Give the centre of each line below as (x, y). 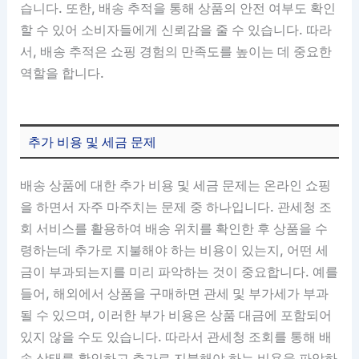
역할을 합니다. (63, 73)
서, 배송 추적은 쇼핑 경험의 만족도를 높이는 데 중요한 (176, 51)
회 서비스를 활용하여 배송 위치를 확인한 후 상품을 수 (174, 229)
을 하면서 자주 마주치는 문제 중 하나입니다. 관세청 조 (176, 207)
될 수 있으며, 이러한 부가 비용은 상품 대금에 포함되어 (176, 315)
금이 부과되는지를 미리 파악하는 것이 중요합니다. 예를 (179, 272)
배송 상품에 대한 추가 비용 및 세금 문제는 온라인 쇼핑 (176, 186)
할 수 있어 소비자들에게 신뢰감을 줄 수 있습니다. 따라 (176, 29)
